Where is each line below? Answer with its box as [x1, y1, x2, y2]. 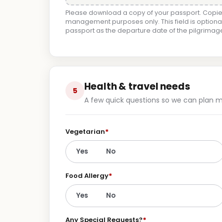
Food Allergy [65, 171, 109, 180]
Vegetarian [65, 127, 105, 136]
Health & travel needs [84, 80, 191, 93]
